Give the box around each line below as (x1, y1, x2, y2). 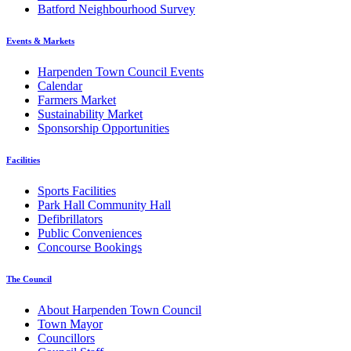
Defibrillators (38, 212, 103, 226)
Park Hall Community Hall (38, 197, 171, 212)
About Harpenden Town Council (38, 302, 201, 317)
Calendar (38, 78, 82, 92)
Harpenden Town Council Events (38, 64, 204, 78)
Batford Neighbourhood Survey (38, 2, 195, 16)
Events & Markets (6, 35, 74, 45)
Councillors (38, 331, 95, 345)
